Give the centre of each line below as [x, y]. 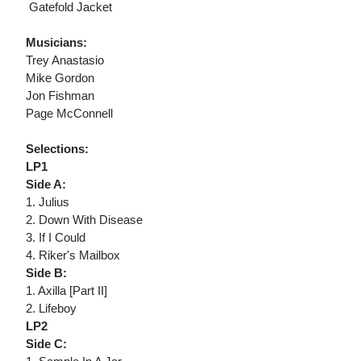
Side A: [46, 185]
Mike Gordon [60, 78]
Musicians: [56, 43]
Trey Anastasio [65, 60]
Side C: [46, 344]
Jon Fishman [60, 96]
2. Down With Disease [84, 220]
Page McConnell [69, 114]
